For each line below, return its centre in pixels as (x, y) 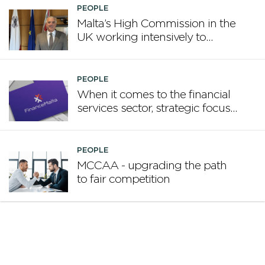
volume (96, 136)
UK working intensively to (141, 38)
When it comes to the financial (153, 95)
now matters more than (137, 122)
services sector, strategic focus (153, 109)
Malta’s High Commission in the (156, 24)
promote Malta (114, 51)
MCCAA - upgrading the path (152, 166)
